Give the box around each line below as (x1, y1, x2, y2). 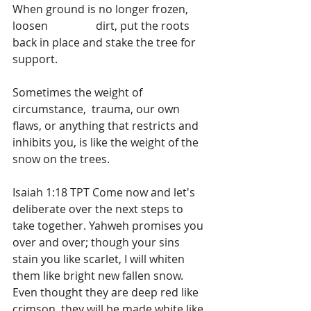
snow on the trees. (12, 151, 110, 167)
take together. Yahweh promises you (12, 217, 206, 233)
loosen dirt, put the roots (12, 17, 51, 33)
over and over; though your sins (12, 234, 183, 250)
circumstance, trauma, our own (12, 101, 183, 117)
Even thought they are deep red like (12, 284, 201, 300)
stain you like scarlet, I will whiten (12, 251, 187, 267)
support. (12, 51, 58, 67)
